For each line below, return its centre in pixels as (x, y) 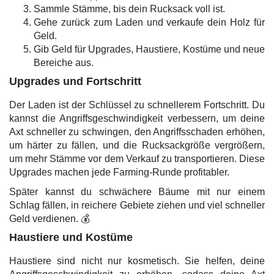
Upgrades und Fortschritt (75, 81)
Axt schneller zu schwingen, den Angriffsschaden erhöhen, (137, 132)
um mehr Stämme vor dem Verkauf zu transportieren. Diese (137, 159)
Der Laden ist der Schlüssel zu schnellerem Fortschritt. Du (137, 105)
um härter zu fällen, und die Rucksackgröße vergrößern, (137, 145)
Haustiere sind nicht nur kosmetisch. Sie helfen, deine (137, 261)
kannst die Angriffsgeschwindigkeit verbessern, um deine (137, 118)
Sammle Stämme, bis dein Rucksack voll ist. (129, 9)
